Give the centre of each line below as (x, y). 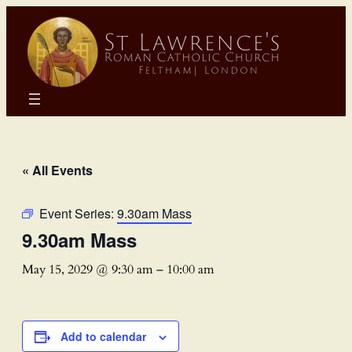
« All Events (57, 170)
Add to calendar (103, 336)
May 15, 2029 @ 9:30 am (88, 269)
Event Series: (78, 213)
